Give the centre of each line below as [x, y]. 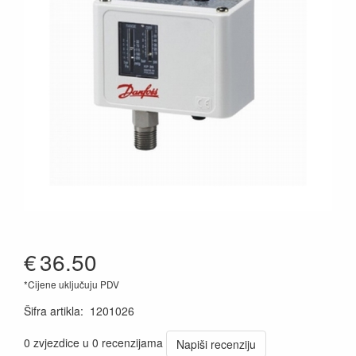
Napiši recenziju [216, 344]
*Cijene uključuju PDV [72, 284]
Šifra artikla [52, 311]
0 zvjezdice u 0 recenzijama [93, 342]
